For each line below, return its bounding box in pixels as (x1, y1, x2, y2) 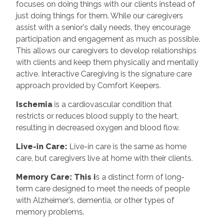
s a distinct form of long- (95, 172, 185, 182)
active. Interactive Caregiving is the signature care (15, 69, 192, 78)
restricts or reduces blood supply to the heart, (15, 111, 179, 121)
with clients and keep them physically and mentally (15, 57, 199, 67)
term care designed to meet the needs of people (15, 184, 190, 193)
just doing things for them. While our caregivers (15, 11, 183, 20)
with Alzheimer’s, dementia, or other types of (15, 195, 174, 205)
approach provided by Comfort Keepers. (15, 80, 161, 90)
